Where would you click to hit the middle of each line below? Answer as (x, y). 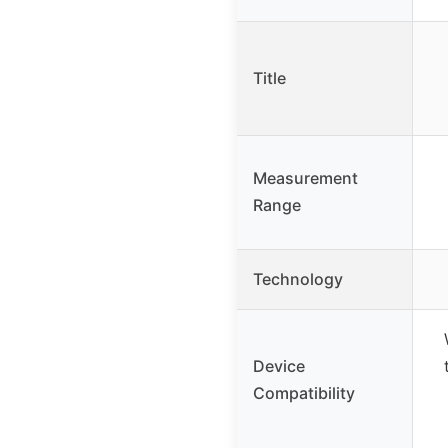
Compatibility (304, 392)
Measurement (305, 177)
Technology (298, 278)
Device (279, 365)
